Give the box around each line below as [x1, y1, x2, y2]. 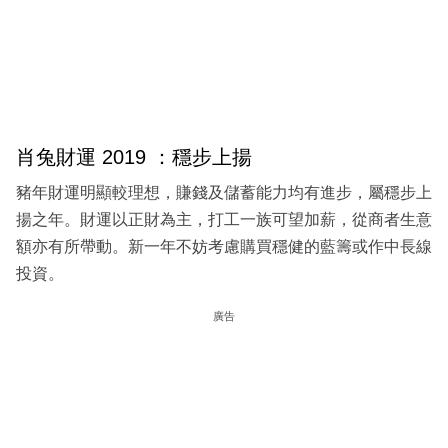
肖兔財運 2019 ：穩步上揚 [16, 146, 252, 169]
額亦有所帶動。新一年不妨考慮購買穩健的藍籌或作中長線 [16, 237, 432, 255]
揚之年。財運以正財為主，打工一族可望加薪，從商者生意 [16, 210, 432, 228]
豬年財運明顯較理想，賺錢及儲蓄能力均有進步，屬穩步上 [16, 183, 432, 201]
